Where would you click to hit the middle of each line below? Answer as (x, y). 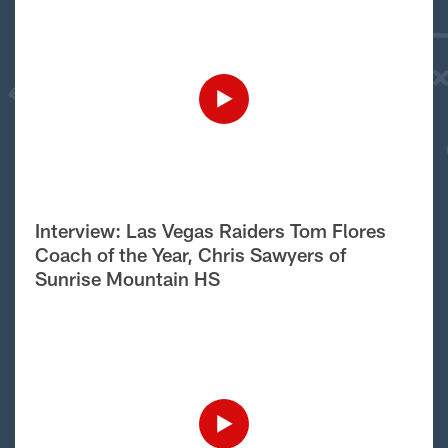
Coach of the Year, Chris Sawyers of (190, 254)
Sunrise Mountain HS (127, 278)
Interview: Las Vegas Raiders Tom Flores (210, 230)
